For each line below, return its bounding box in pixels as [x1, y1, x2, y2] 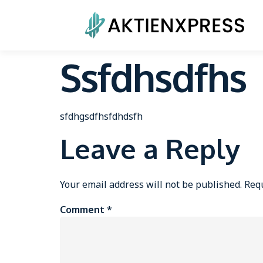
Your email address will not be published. [60, 178, 242, 191]
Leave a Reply [60, 131, 240, 166]
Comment [60, 203, 107, 216]
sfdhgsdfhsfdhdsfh [60, 110, 143, 123]
